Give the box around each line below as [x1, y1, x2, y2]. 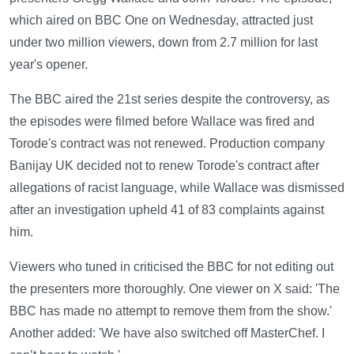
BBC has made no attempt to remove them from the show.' [9, 304, 332, 318]
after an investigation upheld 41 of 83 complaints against [9, 203, 324, 217]
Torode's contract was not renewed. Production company [9, 137, 325, 151]
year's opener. [9, 58, 88, 72]
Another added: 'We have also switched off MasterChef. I [9, 326, 325, 341]
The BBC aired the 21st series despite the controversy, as [9, 92, 330, 107]
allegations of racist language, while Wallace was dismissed [9, 181, 345, 195]
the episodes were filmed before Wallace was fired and [9, 115, 314, 129]
